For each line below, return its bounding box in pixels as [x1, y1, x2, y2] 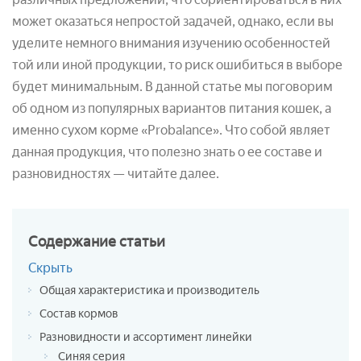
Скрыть [28, 259, 73, 276]
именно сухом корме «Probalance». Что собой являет [12, 122, 330, 138]
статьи [119, 232, 165, 251]
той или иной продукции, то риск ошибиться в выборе [12, 56, 342, 73]
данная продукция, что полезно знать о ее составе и [12, 143, 322, 160]
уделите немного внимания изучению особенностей [12, 35, 330, 51]
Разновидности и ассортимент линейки [39, 330, 252, 344]
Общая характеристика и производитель [39, 283, 259, 297]
